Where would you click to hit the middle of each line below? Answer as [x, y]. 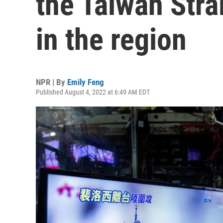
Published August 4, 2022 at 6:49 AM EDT [93, 92]
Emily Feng [86, 82]
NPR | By [52, 82]
